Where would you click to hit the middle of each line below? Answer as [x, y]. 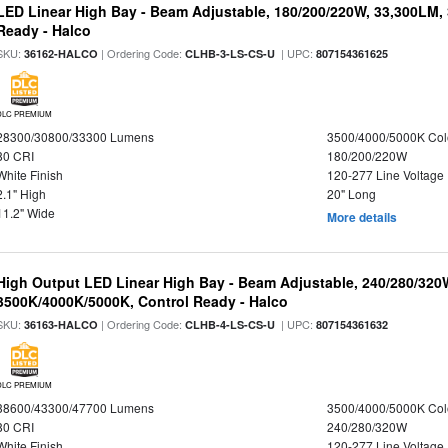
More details [361, 217]
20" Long [351, 193]
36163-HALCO [61, 324]
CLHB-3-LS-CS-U [230, 53]
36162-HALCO [61, 53]
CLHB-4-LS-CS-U [230, 324]
